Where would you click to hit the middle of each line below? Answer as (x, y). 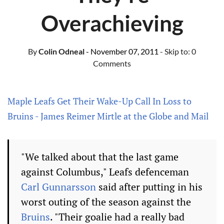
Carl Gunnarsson (58, 187)
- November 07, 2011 (122, 51)
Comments (112, 63)
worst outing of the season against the (106, 202)
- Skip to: (176, 51)
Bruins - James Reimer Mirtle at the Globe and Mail (108, 116)
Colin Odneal (61, 51)
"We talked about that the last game (100, 157)
